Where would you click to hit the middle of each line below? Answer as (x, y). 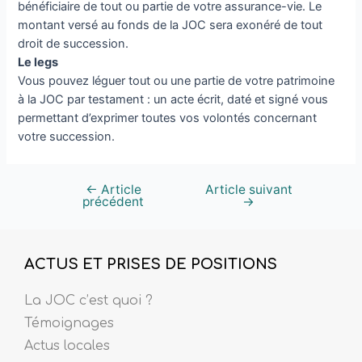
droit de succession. (74, 43)
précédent (114, 201)
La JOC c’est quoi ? (88, 300)
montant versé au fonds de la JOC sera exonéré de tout (170, 25)
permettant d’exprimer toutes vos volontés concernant (168, 118)
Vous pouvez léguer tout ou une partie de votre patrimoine (177, 80)
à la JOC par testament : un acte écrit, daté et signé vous (173, 99)
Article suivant (248, 189)
